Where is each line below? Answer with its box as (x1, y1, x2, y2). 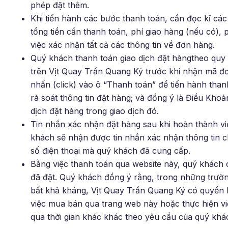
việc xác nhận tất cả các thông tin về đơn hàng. (31, 39, 215, 50)
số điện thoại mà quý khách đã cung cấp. (31, 145, 190, 156)
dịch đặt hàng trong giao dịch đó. (31, 105, 159, 116)
